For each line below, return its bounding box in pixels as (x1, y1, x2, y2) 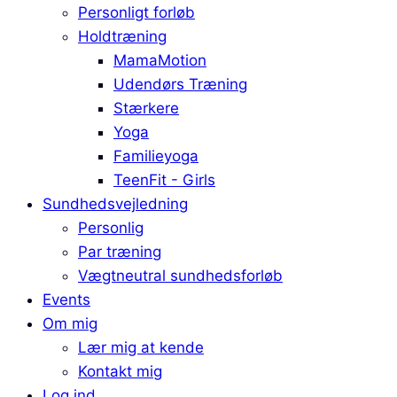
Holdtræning (78, 27, 167, 45)
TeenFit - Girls (113, 171, 215, 189)
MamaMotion (113, 51, 206, 69)
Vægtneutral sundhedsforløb (78, 267, 283, 284)
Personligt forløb (78, 4, 195, 21)
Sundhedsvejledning (43, 195, 188, 213)
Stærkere (113, 99, 179, 117)
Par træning (78, 243, 161, 261)
